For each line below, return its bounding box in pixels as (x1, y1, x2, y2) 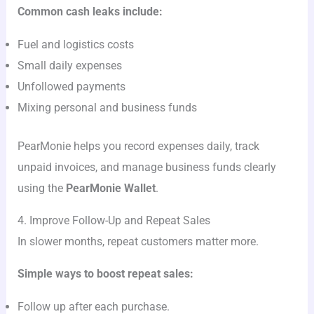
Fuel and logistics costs (18, 37, 135, 51)
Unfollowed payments (18, 79, 126, 93)
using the (18, 181, 67, 195)
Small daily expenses (18, 58, 123, 72)
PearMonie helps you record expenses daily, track (18, 139, 260, 153)
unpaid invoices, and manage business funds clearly (18, 160, 277, 174)
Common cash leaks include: (18, 5, 163, 19)
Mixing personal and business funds (18, 100, 198, 114)
